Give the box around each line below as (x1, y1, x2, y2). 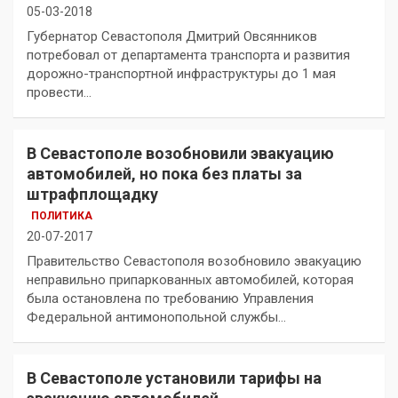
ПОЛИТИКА (31, 209, 92, 222)
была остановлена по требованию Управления (27, 290, 314, 306)
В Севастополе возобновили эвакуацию (27, 143, 334, 163)
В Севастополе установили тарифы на (27, 368, 322, 387)
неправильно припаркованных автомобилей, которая (27, 271, 354, 288)
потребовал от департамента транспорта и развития (27, 46, 350, 63)
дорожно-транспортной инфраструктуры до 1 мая (27, 65, 336, 82)
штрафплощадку (27, 184, 158, 203)
